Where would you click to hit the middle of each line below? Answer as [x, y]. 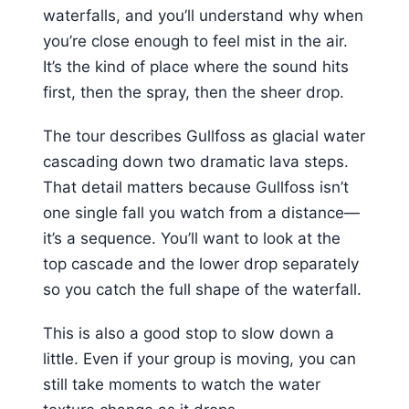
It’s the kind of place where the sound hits [196, 66]
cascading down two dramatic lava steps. [196, 162]
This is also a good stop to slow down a [189, 334]
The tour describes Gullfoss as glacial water [204, 136]
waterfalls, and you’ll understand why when [203, 15]
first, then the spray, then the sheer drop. [194, 92]
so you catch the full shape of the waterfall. [202, 290]
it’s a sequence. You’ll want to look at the [192, 239]
